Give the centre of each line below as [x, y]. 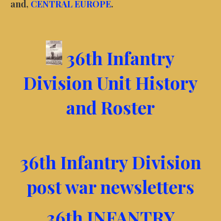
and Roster [110, 107]
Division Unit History [110, 82]
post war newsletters [110, 186]
